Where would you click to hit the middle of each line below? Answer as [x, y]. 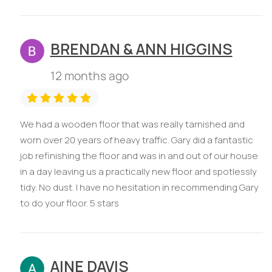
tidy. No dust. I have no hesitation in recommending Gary [139, 188]
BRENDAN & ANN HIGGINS [141, 49]
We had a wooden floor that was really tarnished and [132, 124]
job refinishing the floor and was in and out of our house [139, 156]
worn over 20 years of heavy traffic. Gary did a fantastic [136, 140]
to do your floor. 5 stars [69, 203]
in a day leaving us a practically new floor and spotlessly [138, 172]
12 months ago [89, 76]
